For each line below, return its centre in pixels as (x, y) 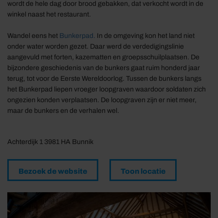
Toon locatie (143, 171)
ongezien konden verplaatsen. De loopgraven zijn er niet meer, (102, 100)
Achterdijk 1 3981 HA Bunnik (50, 142)
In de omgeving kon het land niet (145, 36)
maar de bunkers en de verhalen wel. (63, 111)
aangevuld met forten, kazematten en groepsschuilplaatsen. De (103, 57)
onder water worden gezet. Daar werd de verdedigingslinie (96, 46)
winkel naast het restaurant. (49, 14)
